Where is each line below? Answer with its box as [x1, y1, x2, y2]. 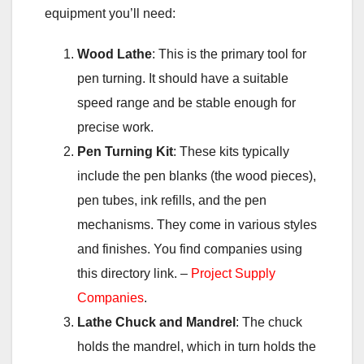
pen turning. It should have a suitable [77, 71, 288, 85]
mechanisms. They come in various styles [77, 217, 317, 232]
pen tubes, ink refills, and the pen [77, 193, 266, 207]
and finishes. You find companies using [77, 241, 302, 256]
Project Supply [191, 266, 275, 280]
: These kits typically [173, 144, 289, 158]
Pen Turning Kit [77, 144, 173, 158]
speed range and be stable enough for [77, 95, 296, 110]
